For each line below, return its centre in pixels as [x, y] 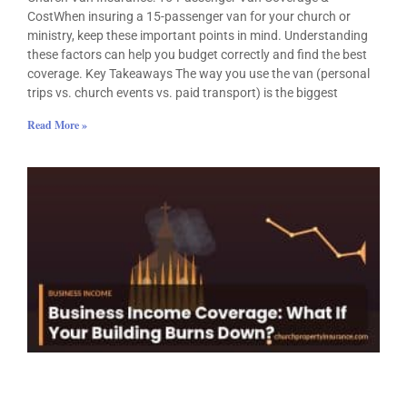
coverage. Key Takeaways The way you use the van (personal [199, 73]
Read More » [57, 124]
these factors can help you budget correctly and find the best [197, 54]
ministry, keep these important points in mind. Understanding [198, 35]
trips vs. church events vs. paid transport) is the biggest [183, 92]
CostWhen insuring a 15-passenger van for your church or [189, 16]
